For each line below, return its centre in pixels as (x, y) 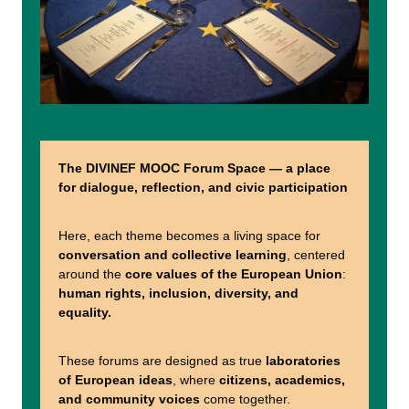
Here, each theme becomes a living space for (189, 236)
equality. (85, 313)
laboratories (303, 361)
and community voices (131, 399)
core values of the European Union (234, 274)
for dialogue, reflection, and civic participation (203, 188)
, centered (316, 255)
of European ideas (115, 380)
